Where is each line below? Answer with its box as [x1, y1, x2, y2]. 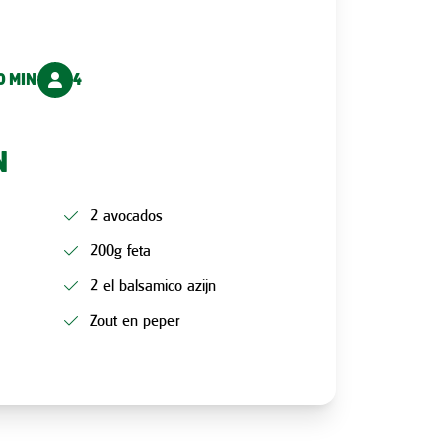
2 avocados [90, 205, 163, 225]
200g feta [90, 240, 151, 260]
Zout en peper [90, 310, 179, 330]
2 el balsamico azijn [90, 275, 216, 295]
